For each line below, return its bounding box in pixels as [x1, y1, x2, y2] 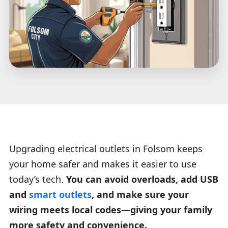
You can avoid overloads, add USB [66, 173, 218, 185]
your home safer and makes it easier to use [9, 157, 196, 170]
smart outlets [29, 188, 92, 201]
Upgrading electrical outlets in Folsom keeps [9, 142, 203, 155]
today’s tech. [9, 173, 66, 185]
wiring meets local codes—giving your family [9, 203, 212, 216]
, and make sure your [92, 188, 189, 201]
